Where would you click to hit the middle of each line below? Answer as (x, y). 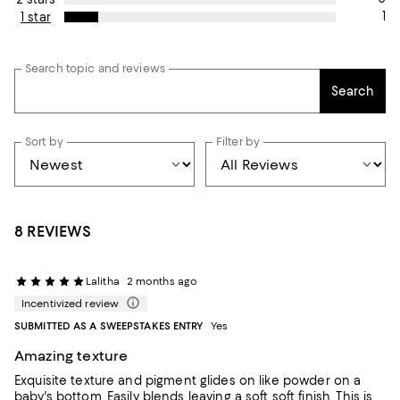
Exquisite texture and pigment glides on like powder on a (188, 380)
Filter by (238, 142)
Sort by (44, 142)
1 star (36, 17)
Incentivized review (71, 304)
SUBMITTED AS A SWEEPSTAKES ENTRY (109, 326)
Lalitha (103, 281)
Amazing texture (71, 356)
